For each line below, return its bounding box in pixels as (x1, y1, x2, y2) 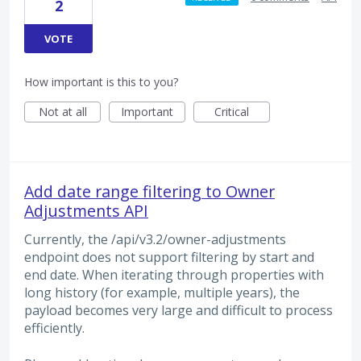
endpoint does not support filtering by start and (24, 248, 314, 267)
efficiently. (24, 319, 85, 338)
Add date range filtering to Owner (24, 180, 275, 203)
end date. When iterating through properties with (24, 266, 324, 284)
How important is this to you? (24, 74, 178, 90)
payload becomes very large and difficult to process (24, 301, 333, 320)
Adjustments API (24, 200, 148, 222)
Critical (214, 104, 249, 120)
